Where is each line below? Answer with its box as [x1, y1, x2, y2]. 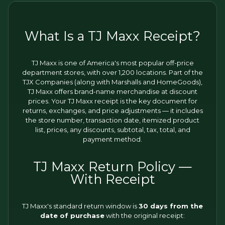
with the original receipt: [104, 211, 185, 219]
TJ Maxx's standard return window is [22, 202, 139, 210]
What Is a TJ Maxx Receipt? [25, 28, 200, 44]
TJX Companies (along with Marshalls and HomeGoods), [23, 78, 202, 86]
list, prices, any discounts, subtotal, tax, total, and [35, 126, 190, 134]
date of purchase [40, 211, 104, 219]
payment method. [83, 135, 142, 143]
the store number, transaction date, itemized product [26, 116, 199, 124]
